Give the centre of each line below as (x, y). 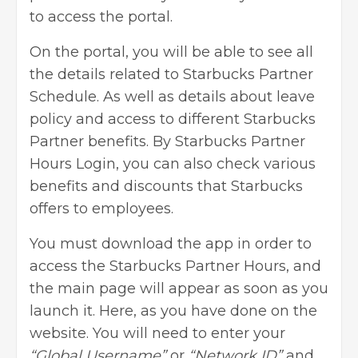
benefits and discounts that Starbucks (166, 187)
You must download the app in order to (171, 244)
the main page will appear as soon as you (179, 289)
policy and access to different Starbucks (173, 119)
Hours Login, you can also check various (173, 164)
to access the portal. (101, 17)
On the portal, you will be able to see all (171, 52)
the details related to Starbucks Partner (171, 75)
